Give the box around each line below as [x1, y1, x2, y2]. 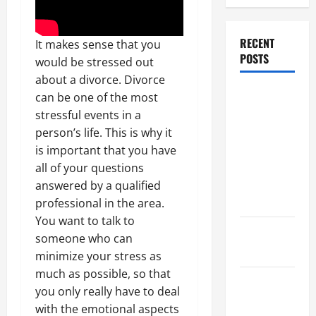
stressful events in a [35, 107, 141, 123]
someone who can [35, 230, 133, 246]
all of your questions [35, 159, 144, 176]
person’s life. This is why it [35, 124, 172, 140]
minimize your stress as [35, 248, 162, 264]
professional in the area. [35, 195, 164, 211]
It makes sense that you [35, 36, 161, 52]
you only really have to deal [35, 283, 180, 299]
